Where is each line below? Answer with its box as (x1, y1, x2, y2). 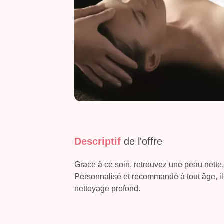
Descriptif (74, 136, 124, 147)
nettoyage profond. (74, 184, 140, 193)
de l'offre (124, 136, 162, 147)
